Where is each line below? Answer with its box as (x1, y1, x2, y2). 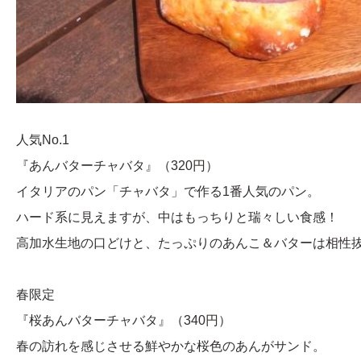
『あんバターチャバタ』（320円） (16, 158, 218, 172)
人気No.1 (16, 132, 69, 147)
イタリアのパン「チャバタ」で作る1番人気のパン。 (16, 184, 320, 198)
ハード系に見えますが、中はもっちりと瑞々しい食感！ (16, 210, 338, 224)
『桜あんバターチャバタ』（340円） (16, 313, 231, 327)
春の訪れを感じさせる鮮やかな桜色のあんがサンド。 (16, 338, 326, 353)
